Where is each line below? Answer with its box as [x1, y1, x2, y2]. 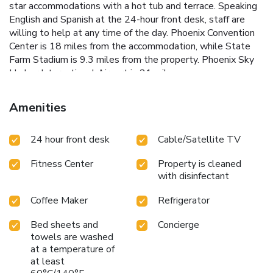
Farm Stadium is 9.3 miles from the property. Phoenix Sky [9, 53, 254, 67]
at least [30, 255, 65, 269]
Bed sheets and [30, 218, 98, 232]
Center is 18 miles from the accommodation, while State [9, 40, 250, 54]
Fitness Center [30, 157, 93, 171]
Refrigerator [158, 194, 210, 208]
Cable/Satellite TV [158, 133, 241, 147]
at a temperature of [30, 243, 115, 257]
